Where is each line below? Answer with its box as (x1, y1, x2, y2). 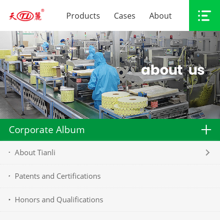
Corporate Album (8, 123, 85, 136)
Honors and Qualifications (15, 194, 104, 204)
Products (66, 10, 100, 21)
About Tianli (15, 147, 56, 157)
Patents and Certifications (15, 170, 101, 181)
